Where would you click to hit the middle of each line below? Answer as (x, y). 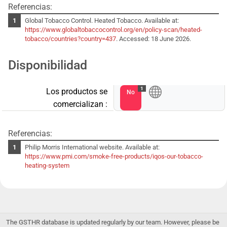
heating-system (47, 165)
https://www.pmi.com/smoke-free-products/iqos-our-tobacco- (114, 156)
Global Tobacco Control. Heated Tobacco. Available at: (102, 20)
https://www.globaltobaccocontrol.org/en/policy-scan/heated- (114, 29)
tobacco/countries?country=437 (71, 39)
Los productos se (77, 91)
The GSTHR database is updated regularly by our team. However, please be (113, 222)
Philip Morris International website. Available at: (92, 147)
